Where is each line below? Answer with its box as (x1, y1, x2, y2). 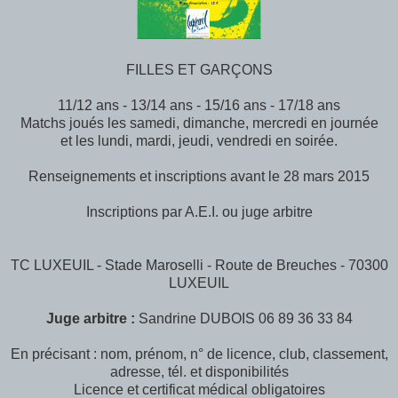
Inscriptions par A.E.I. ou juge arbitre (85, 203, 313, 219)
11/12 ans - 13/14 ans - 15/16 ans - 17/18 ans (58, 97, 340, 113)
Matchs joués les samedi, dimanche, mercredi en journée (20, 115, 378, 131)
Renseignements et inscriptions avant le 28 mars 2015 (28, 168, 370, 184)
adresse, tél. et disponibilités (109, 363, 289, 379)
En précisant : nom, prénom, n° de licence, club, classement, (10, 346, 388, 362)
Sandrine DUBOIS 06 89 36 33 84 (134, 310, 353, 326)
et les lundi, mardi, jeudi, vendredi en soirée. (60, 132, 338, 148)
